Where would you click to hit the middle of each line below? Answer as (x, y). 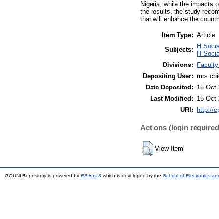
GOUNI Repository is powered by (43, 175)
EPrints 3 (91, 175)
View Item (169, 148)
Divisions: (178, 65)
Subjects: (179, 49)
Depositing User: (168, 76)
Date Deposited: (169, 87)
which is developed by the (132, 175)
